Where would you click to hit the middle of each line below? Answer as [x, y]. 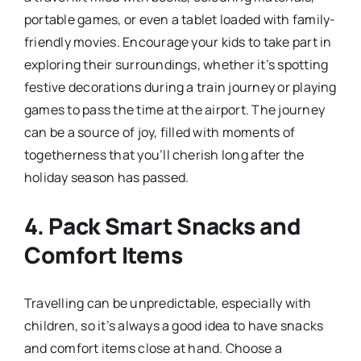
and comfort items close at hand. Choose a [153, 348]
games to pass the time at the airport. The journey [174, 109]
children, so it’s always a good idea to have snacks [174, 325]
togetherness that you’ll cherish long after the [164, 154]
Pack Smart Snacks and [175, 225]
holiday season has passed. [106, 177]
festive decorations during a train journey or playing [180, 87]
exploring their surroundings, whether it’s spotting [176, 64]
